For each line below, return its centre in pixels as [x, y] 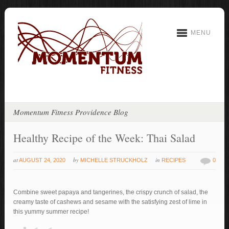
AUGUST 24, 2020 [42, 160]
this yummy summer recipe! [51, 212]
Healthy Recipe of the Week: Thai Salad [105, 138]
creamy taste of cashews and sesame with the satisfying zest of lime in [110, 202]
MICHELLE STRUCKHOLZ [114, 160]
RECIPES [174, 160]
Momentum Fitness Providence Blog [71, 112]
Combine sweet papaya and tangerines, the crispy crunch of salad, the [111, 192]
